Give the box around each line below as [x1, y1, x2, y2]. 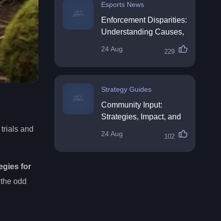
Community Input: [101, 101, 162, 109]
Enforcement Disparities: [101, 16, 187, 24]
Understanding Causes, [101, 28, 184, 36]
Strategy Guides [101, 85, 151, 93]
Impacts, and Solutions [101, 39, 181, 48]
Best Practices [101, 124, 151, 133]
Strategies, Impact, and [101, 112, 181, 121]
